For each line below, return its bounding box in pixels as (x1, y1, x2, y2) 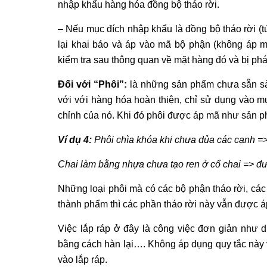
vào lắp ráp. (58, 254, 107, 265)
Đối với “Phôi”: (58, 79, 127, 89)
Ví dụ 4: (58, 134, 92, 145)
